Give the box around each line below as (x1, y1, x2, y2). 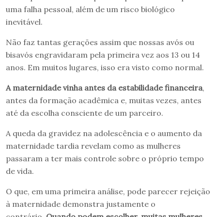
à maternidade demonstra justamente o (6, 199, 155, 209)
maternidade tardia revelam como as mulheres (6, 140, 181, 151)
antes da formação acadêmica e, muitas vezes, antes (6, 95, 201, 105)
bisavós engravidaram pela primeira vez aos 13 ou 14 (6, 49, 200, 60)
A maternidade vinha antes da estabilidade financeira (6, 82, 202, 93)
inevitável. (6, 16, 43, 27)
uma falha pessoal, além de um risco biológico (6, 4, 175, 14)
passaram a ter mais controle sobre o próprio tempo (6, 153, 204, 163)
